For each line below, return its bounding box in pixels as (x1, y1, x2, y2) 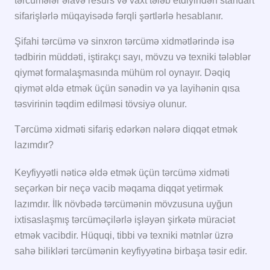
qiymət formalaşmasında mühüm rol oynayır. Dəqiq (14, 67, 230, 78)
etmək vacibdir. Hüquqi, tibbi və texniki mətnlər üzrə (14, 230, 233, 240)
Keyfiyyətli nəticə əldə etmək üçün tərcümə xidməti (14, 167, 230, 178)
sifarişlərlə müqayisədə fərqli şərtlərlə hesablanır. (14, 10, 223, 21)
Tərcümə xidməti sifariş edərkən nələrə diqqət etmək (14, 124, 237, 134)
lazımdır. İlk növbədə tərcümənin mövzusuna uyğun (14, 198, 233, 209)
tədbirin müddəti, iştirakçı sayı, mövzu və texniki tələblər (14, 51, 251, 62)
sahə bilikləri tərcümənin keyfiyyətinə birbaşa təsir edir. (14, 245, 247, 256)
